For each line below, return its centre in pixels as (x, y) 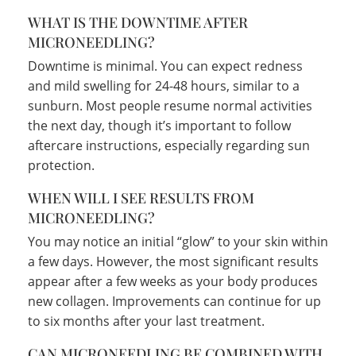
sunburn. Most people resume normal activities (170, 105)
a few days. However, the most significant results (173, 261)
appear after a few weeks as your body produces (173, 281)
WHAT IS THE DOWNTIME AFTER (138, 22)
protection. (61, 165)
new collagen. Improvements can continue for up (174, 301)
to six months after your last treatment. (146, 321)
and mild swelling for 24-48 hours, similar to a (164, 85)
